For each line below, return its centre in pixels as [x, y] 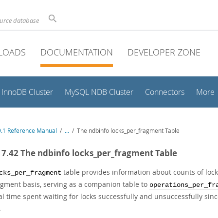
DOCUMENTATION [77, 52]
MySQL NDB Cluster [99, 92]
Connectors [165, 92]
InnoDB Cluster [27, 92]
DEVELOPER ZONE [164, 52]
